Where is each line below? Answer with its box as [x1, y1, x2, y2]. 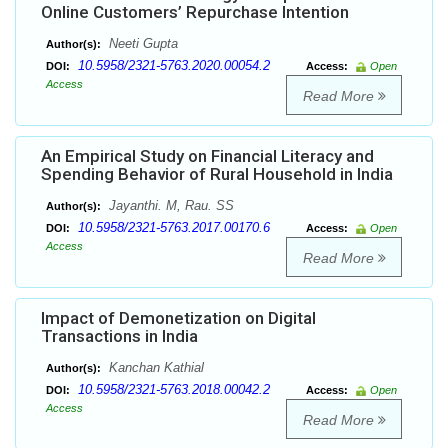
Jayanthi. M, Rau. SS [105, 198, 234, 214]
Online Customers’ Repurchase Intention [41, 2, 349, 23]
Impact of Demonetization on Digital [41, 308, 316, 329]
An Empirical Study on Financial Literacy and [41, 146, 374, 167]
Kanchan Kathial [105, 360, 204, 376]
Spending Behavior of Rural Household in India [41, 164, 393, 185]
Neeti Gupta [105, 36, 178, 52]
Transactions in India [41, 326, 198, 347]
